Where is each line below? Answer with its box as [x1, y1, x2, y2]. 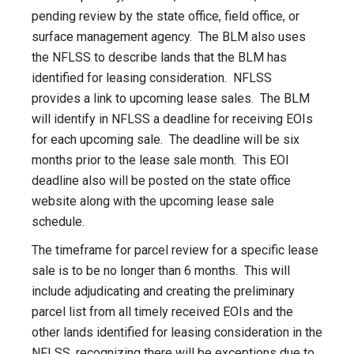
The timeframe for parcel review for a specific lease [32, 243, 318, 258]
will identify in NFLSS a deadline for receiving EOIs [32, 111, 313, 127]
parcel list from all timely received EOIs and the [32, 304, 293, 320]
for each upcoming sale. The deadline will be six [32, 132, 299, 148]
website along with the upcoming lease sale [32, 194, 274, 209]
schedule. [32, 214, 85, 230]
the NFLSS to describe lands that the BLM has [32, 50, 287, 66]
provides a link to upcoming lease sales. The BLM [32, 91, 310, 107]
